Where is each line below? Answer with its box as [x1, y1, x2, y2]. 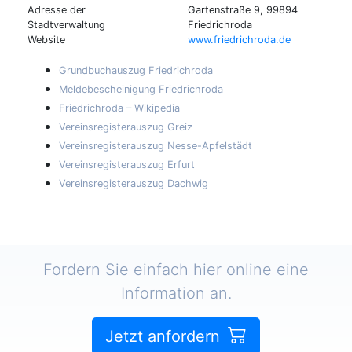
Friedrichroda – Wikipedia [59, 101, 180, 114]
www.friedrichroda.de [188, 33, 291, 46]
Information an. [120, 283, 232, 302]
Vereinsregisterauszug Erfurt [59, 158, 195, 170]
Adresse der [27, 3, 86, 16]
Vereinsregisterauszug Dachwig [59, 177, 208, 189]
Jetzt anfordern [105, 326, 225, 346]
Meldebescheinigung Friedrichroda [59, 82, 223, 95]
